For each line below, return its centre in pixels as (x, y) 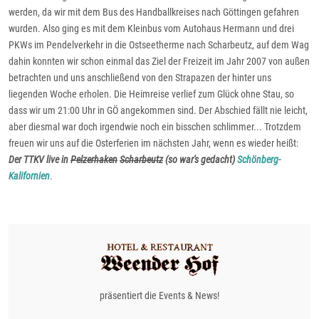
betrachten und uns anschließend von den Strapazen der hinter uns (140, 78)
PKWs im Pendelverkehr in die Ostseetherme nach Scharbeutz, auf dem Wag (159, 45)
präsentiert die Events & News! (159, 296)
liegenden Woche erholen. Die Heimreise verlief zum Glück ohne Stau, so (151, 94)
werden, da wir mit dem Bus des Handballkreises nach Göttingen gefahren (154, 12)
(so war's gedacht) (200, 160)
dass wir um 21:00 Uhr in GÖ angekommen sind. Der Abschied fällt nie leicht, (158, 111)
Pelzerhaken (94, 160)
